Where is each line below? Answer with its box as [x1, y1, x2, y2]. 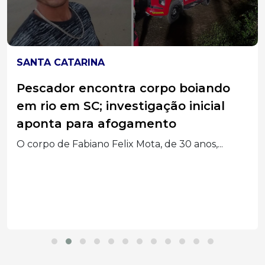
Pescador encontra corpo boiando [17, 80, 230, 95]
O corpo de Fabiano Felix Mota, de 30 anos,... [17, 138, 223, 150]
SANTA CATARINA [17, 56, 105, 68]
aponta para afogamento [17, 116, 176, 131]
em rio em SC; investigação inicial [17, 98, 225, 113]
